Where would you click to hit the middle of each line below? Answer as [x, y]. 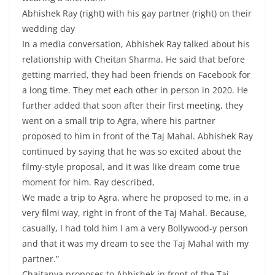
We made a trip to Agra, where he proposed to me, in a [135, 197]
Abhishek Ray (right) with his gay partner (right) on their [137, 13]
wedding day [48, 29]
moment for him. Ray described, [88, 182]
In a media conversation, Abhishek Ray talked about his [136, 44]
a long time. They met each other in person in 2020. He [135, 90]
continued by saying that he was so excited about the [132, 151]
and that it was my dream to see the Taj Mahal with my [135, 243]
